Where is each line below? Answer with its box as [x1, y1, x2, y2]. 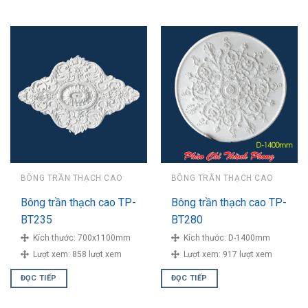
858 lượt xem [71, 250, 122, 260]
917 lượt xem [222, 250, 272, 260]
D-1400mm [228, 233, 270, 243]
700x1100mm [77, 233, 131, 243]
